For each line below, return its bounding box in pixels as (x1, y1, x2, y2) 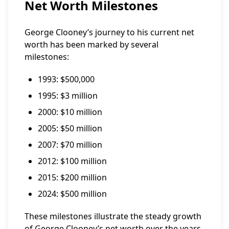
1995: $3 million (38, 90, 98, 101)
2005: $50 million (38, 123, 102, 134)
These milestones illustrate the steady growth (25, 211, 201, 222)
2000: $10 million (38, 106, 102, 118)
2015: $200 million (38, 172, 107, 183)
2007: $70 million (38, 139, 102, 150)
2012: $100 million (38, 155, 107, 167)
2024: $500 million (38, 188, 107, 199)
